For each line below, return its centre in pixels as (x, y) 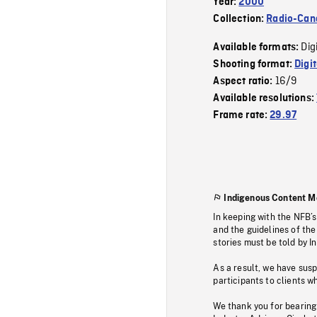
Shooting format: (254, 64)
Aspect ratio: (244, 81)
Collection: (240, 19)
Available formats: (257, 47)
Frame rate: (242, 115)
